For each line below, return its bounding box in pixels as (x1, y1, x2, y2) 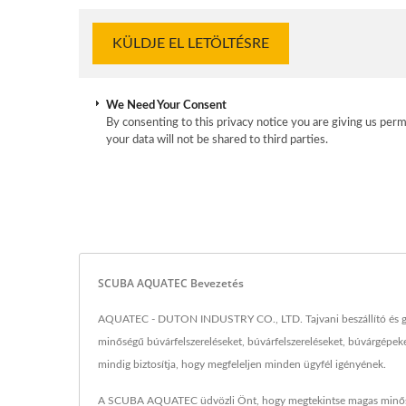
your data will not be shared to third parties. (106, 134, 328, 145)
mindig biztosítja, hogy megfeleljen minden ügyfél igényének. (98, 359, 386, 370)
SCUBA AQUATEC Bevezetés (98, 275, 244, 291)
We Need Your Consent (106, 100, 227, 111)
